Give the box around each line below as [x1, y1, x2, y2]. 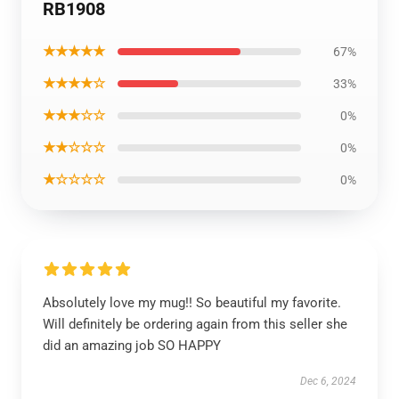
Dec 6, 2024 [300, 375, 356, 387]
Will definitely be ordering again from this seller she [43, 316, 347, 332]
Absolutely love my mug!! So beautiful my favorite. [43, 295, 341, 311]
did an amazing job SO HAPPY [43, 338, 221, 354]
